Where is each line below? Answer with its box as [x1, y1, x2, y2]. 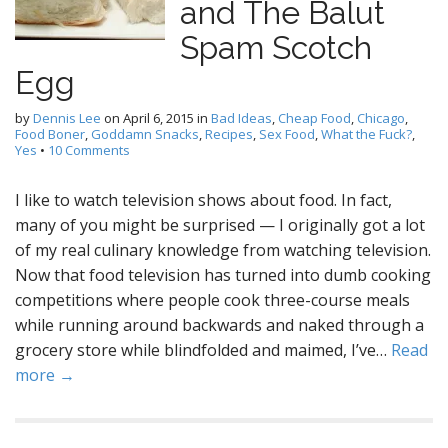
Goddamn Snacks [91, 125, 199, 143]
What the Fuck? [321, 125, 412, 143]
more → [15, 364, 75, 386]
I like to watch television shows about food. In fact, [15, 189, 392, 211]
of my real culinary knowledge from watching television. [15, 239, 431, 261]
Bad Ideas [211, 109, 272, 127]
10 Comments [48, 141, 130, 159]
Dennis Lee [33, 109, 101, 127]
